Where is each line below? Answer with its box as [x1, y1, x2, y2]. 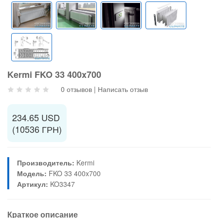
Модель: [17, 168, 47, 178]
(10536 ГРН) [12, 122, 62, 135]
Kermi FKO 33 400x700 [7, 68, 101, 81]
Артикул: [17, 179, 48, 189]
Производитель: [17, 157, 74, 167]
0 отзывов [61, 84, 92, 94]
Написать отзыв [98, 84, 148, 94]
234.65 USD [12, 110, 60, 124]
